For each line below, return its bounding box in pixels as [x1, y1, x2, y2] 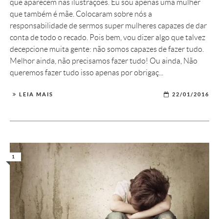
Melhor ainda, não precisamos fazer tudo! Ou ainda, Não [10, 56, 197, 65]
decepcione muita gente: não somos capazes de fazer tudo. [10, 44, 204, 53]
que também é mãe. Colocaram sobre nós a [10, 9, 152, 18]
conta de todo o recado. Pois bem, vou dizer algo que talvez [10, 33, 205, 42]
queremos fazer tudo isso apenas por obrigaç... [10, 68, 163, 77]
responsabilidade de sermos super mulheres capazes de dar [10, 21, 207, 30]
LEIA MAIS [19, 91, 53, 97]
